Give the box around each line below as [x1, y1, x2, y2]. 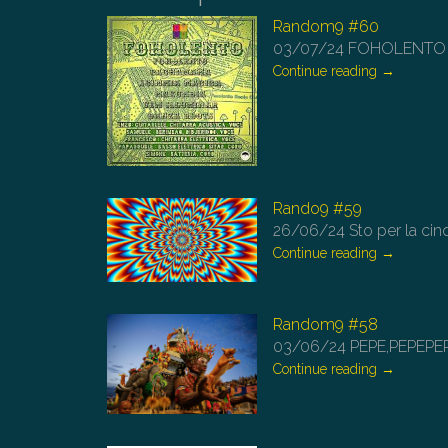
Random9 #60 [273, 17, 379, 36]
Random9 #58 [273, 315, 378, 335]
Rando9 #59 [273, 199, 362, 218]
